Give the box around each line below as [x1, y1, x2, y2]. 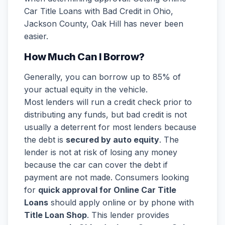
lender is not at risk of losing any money [24, 147, 177, 157]
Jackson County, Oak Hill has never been [24, 19, 183, 29]
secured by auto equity [66, 135, 159, 145]
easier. [24, 31, 48, 41]
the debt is [24, 135, 66, 145]
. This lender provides [87, 210, 169, 220]
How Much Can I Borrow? [24, 51, 145, 63]
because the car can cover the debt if [24, 160, 168, 170]
